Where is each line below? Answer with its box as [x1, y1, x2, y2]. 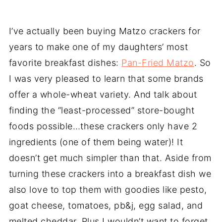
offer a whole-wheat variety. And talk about [8, 89, 197, 100]
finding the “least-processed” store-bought [8, 105, 195, 115]
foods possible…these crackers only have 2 [8, 121, 198, 131]
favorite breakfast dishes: [8, 57, 122, 68]
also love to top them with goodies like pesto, [8, 184, 207, 195]
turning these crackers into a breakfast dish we [8, 168, 212, 179]
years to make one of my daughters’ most [8, 42, 188, 52]
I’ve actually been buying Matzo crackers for [8, 26, 201, 36]
